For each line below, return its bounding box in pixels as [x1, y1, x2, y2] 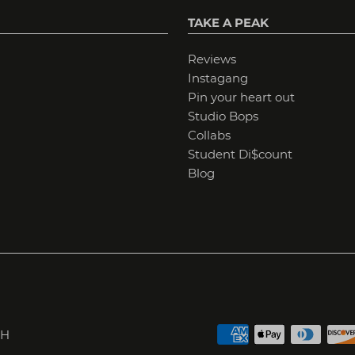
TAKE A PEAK [187, 15, 269, 31]
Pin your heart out [187, 90, 295, 105]
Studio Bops [187, 109, 258, 124]
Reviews [187, 52, 236, 67]
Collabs [187, 128, 231, 143]
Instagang [187, 71, 248, 86]
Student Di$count [187, 147, 292, 162]
